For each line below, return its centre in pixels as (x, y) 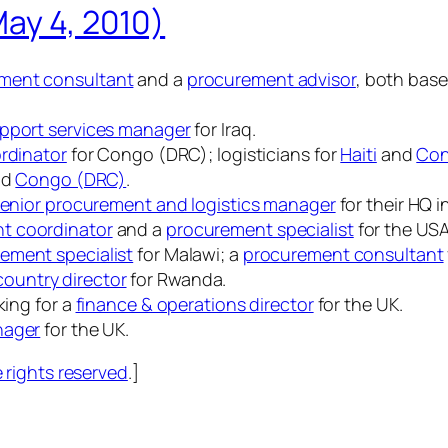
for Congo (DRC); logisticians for (203, 153)
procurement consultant (343, 253)
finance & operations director (194, 303)
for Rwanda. (176, 278)
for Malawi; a (188, 253)
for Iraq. (223, 128)
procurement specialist (259, 228)
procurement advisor (271, 78)
